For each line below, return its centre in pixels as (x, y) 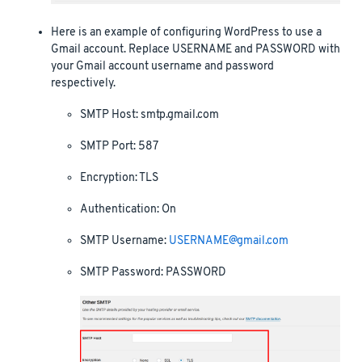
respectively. (83, 83)
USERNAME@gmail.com (229, 241)
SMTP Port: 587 (119, 146)
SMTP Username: (124, 241)
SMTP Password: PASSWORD (153, 272)
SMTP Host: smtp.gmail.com (149, 115)
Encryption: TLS (119, 178)
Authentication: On (128, 209)
